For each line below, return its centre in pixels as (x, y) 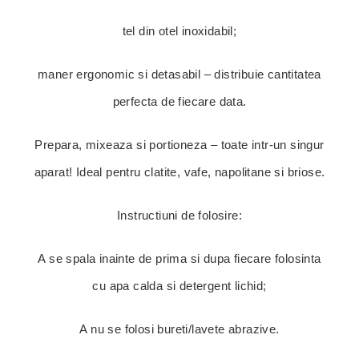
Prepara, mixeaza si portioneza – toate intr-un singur (179, 144)
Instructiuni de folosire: (179, 215)
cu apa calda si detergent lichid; (179, 285)
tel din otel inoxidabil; (179, 30)
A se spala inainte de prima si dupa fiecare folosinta (179, 258)
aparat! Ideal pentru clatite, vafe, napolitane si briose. (179, 171)
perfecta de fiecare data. (179, 101)
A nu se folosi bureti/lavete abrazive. (179, 329)
